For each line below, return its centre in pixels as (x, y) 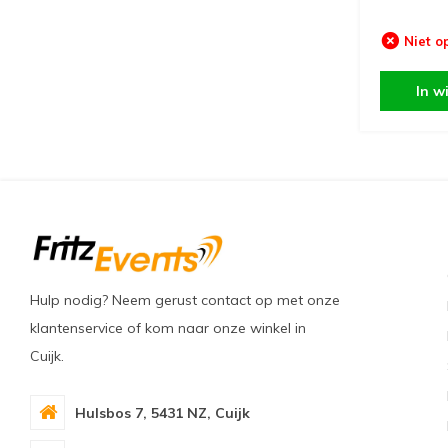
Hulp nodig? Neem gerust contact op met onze (185, 300)
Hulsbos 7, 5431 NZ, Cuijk (162, 412)
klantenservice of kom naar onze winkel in (168, 328)
